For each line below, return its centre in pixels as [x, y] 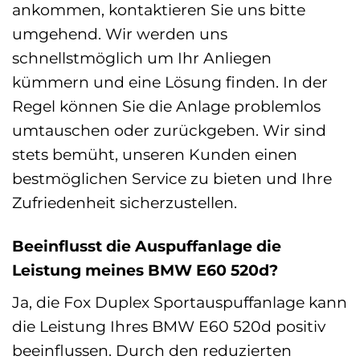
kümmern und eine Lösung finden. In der [170, 82]
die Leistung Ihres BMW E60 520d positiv [169, 327]
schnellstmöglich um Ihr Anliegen [142, 57]
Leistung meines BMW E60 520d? [145, 270]
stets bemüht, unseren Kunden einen [155, 154]
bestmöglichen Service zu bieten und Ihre [172, 178]
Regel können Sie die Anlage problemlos [166, 106]
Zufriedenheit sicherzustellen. [125, 202]
